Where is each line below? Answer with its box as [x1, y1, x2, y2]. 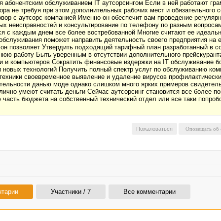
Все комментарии [123, 188, 176, 195]
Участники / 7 [51, 188, 91, 195]
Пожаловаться [136, 126, 173, 132]
